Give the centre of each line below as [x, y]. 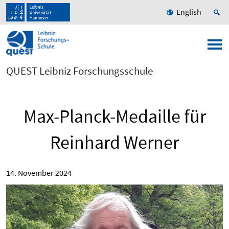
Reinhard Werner [114, 143]
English [189, 12]
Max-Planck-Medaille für [114, 117]
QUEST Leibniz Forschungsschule [79, 71]
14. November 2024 [39, 173]
